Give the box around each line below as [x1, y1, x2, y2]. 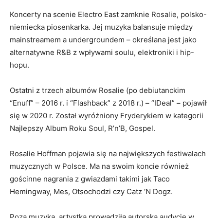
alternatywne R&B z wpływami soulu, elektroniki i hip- [10, 48, 194, 57]
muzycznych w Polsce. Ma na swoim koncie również [10, 162, 189, 171]
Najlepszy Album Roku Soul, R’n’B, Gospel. [10, 124, 155, 133]
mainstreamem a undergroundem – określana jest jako [10, 35, 197, 45]
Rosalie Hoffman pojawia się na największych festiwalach [10, 149, 206, 159]
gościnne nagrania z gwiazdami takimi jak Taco [10, 174, 170, 184]
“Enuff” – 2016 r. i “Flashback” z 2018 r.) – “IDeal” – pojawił [10, 98, 207, 108]
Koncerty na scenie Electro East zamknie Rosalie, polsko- [10, 10, 207, 19]
